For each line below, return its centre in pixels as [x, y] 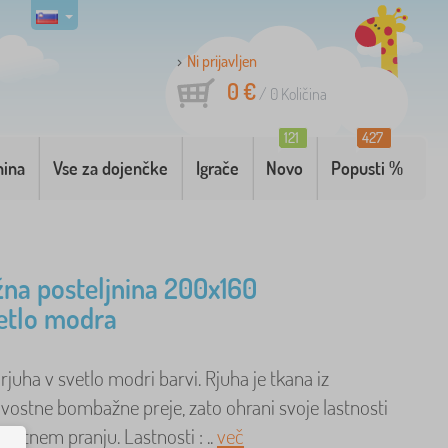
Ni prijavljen [222, 61]
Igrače [217, 168]
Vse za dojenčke [110, 168]
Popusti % [367, 168]
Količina [302, 94]
